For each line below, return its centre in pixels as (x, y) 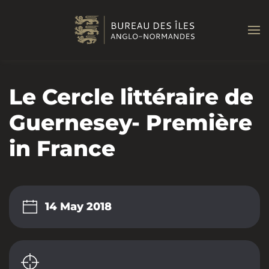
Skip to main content (68, 27)
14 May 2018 (78, 207)
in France (62, 148)
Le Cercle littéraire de (131, 97)
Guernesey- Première (131, 122)
